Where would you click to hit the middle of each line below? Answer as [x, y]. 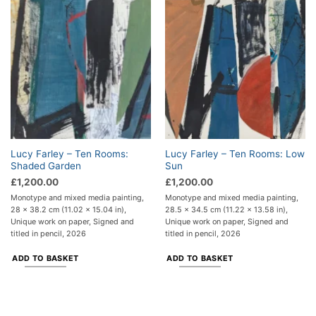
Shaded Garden [45, 165]
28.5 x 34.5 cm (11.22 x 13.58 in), [226, 210]
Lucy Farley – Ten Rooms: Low [235, 153]
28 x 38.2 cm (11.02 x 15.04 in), [68, 210]
